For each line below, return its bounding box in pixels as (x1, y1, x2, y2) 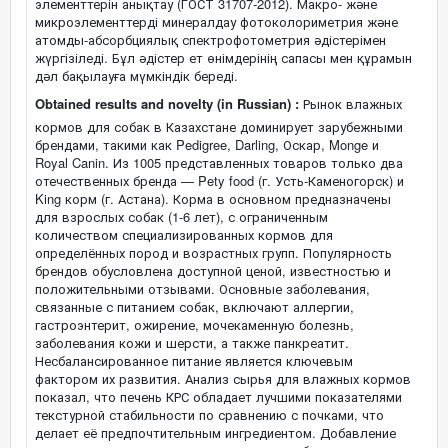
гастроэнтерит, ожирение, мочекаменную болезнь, (35, 315, 354, 334)
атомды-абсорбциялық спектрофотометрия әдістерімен (35, 30, 386, 49)
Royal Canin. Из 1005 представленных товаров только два (35, 153, 403, 172)
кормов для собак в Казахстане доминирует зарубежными (35, 117, 403, 136)
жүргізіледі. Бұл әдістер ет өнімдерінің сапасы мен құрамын (35, 48, 412, 67)
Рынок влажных (299, 94, 402, 113)
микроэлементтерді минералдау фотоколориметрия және (35, 12, 398, 31)
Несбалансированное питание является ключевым (35, 351, 353, 370)
